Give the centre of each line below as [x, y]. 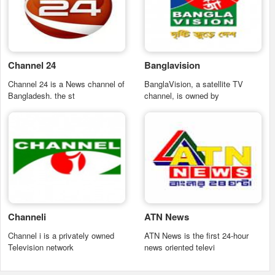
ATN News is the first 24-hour [196, 235]
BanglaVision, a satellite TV [194, 84]
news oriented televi [180, 247]
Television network [41, 247]
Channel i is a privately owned [61, 235]
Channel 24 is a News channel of [66, 84]
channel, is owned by [182, 95]
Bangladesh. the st [41, 95]
